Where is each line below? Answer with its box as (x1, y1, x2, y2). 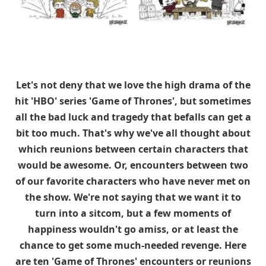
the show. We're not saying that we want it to (25, 191, 241, 204)
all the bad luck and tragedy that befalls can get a (15, 110, 251, 123)
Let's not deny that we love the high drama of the (15, 78, 251, 91)
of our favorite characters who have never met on (15, 175, 251, 188)
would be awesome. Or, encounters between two (18, 159, 248, 172)
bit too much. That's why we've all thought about (15, 126, 251, 140)
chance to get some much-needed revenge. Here (20, 239, 246, 252)
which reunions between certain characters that (18, 142, 248, 156)
